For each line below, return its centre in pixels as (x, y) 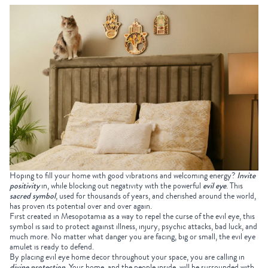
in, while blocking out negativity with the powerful (121, 186)
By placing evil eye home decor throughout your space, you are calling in (127, 257)
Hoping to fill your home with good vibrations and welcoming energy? (123, 176)
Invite (246, 176)
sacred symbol (33, 196)
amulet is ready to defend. (53, 247)
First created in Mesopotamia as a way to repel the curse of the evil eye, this (132, 217)
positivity (25, 186)
